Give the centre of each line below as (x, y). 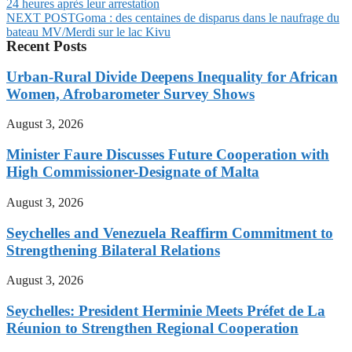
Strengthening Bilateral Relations (113, 250)
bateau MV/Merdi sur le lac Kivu (88, 32)
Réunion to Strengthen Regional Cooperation (152, 328)
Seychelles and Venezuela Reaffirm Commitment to (170, 233)
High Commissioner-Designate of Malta (133, 172)
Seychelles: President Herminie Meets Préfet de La (166, 311)
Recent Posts (46, 46)
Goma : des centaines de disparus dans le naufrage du (207, 18)
